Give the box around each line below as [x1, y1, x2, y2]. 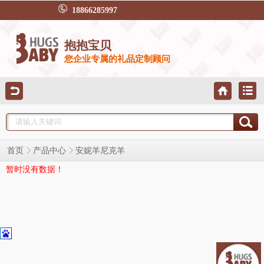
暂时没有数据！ [6, 164, 64, 174]
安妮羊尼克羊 [75, 146, 125, 155]
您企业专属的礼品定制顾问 [64, 54, 170, 64]
